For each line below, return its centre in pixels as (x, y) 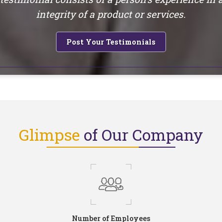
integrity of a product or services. (111, 14)
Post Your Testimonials (111, 42)
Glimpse (51, 134)
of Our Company (143, 134)
